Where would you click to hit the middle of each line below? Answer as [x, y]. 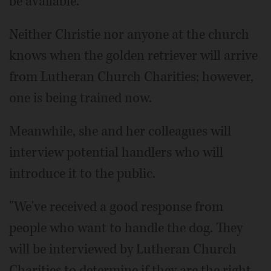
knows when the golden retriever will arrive [133, 56]
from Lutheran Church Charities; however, [131, 77]
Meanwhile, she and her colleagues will [120, 132]
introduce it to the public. [82, 174]
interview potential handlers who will [116, 153]
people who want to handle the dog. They [126, 228]
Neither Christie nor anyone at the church [129, 35]
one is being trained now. [80, 98]
